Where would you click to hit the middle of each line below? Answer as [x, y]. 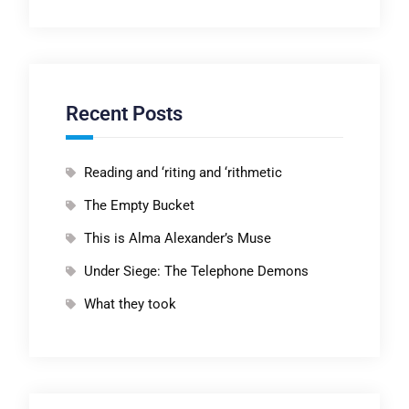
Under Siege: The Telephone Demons [196, 272]
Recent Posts [124, 114]
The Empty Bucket [139, 206]
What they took [130, 304]
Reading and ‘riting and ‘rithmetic [183, 173]
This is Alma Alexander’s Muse [177, 239]
